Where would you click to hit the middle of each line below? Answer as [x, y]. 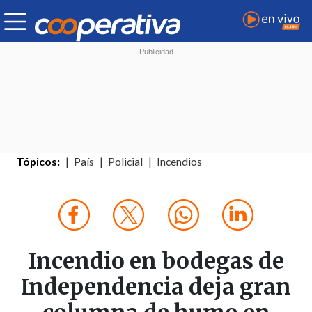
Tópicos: [39, 162]
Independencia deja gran [156, 287]
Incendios [180, 162]
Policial [126, 162]
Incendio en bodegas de [156, 262]
